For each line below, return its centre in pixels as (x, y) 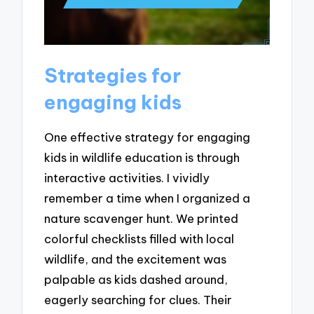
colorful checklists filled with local (139, 238)
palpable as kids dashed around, (136, 279)
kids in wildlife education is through (142, 157)
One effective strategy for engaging (148, 137)
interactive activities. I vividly (127, 177)
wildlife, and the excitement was (136, 259)
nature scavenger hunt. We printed (142, 218)
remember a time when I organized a (148, 198)
